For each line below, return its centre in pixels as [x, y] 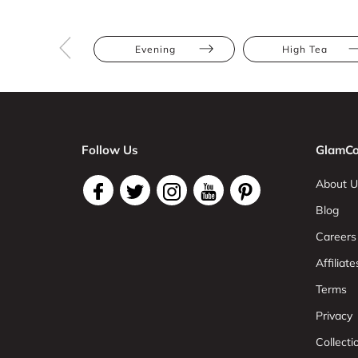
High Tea [305, 49]
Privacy [334, 316]
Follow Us [110, 150]
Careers [336, 237]
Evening [155, 49]
